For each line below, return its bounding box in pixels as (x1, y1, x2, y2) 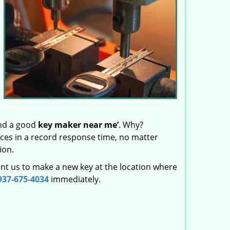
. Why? (119, 119, 143, 130)
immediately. (49, 174, 103, 185)
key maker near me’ (38, 119, 119, 130)
